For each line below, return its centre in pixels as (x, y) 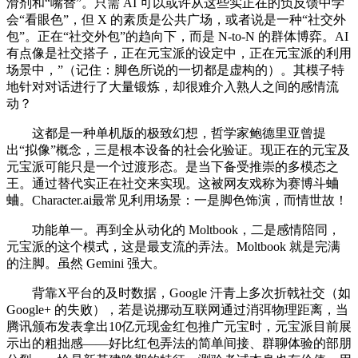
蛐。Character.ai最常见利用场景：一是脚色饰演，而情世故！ (177, 201)
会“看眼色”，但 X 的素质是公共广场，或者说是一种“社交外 (176, 20)
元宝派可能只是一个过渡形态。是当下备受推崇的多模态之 (173, 167)
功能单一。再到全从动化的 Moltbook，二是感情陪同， (173, 230)
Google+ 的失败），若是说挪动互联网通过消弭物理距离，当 (177, 310)
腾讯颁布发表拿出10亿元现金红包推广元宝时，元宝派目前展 (179, 327)
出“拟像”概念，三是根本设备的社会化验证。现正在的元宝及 (178, 150)
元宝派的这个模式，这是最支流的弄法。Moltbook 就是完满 (173, 247)
